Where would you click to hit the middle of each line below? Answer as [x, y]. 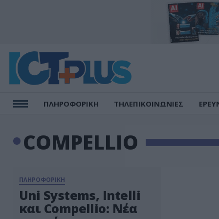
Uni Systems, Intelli [80, 195]
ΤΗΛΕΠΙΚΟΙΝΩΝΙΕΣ [149, 104]
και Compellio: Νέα [78, 208]
